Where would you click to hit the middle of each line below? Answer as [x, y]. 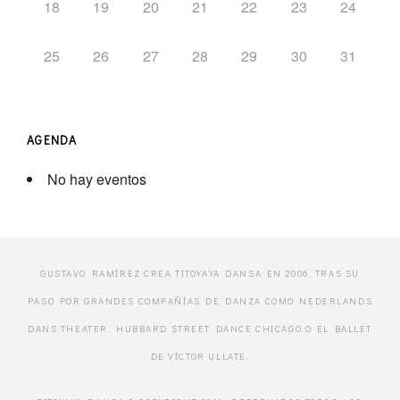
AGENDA [52, 141]
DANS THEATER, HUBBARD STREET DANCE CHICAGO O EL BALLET [200, 329]
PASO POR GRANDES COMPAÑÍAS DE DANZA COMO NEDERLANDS [200, 301]
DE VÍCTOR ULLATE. [200, 357]
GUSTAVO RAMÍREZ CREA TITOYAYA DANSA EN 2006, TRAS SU [200, 274]
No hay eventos [97, 179]
